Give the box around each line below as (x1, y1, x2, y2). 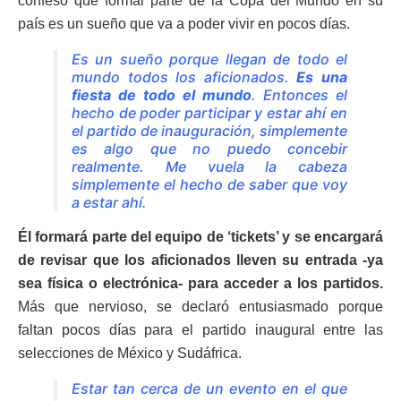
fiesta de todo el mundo (72, 86, 252, 105)
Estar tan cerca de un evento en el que (72, 380, 347, 398)
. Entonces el (252, 86, 347, 105)
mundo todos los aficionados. (72, 68, 297, 87)
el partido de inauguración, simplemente (72, 122, 347, 141)
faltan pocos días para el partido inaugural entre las (18, 322, 383, 338)
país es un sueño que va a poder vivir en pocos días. (18, 16, 350, 32)
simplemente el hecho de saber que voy (72, 175, 347, 194)
